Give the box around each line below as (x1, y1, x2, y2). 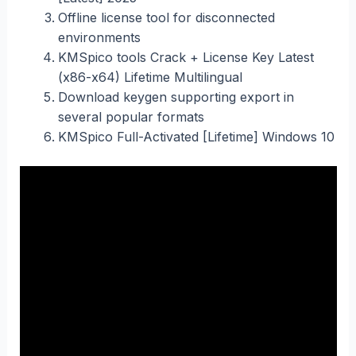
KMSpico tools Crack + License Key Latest (57, 48, 314, 65)
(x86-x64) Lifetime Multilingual (57, 68, 242, 85)
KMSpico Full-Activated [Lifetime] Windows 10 (57, 128, 335, 145)
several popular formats (57, 108, 204, 125)
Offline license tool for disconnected (57, 9, 275, 25)
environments (57, 29, 141, 45)
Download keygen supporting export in (57, 88, 294, 105)
